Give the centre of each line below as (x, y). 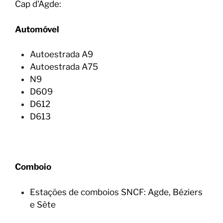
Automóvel (37, 29)
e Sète (43, 204)
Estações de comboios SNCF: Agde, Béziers (116, 192)
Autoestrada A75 (64, 67)
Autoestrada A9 (61, 54)
